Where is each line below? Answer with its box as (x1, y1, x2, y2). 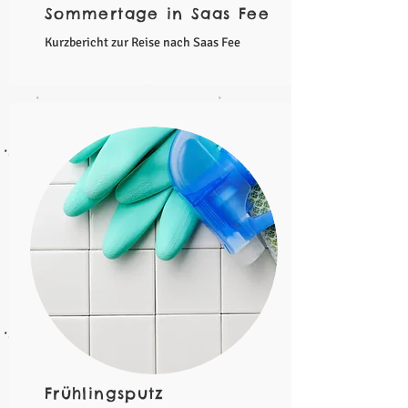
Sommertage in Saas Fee (45, 4, 270, 24)
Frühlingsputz (45, 383, 165, 403)
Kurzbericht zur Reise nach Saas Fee (45, 35, 240, 50)
